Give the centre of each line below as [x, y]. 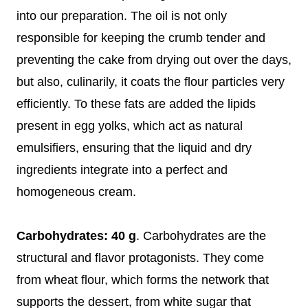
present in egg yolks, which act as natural [130, 125]
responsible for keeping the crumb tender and [141, 37]
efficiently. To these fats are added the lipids [136, 103]
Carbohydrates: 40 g [76, 235]
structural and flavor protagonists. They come [140, 257]
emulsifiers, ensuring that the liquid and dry [134, 147]
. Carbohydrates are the [201, 235]
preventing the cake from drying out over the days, [154, 59]
